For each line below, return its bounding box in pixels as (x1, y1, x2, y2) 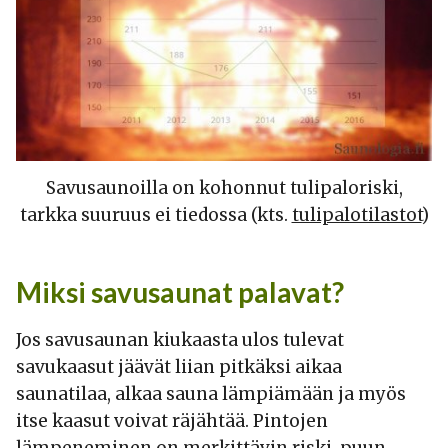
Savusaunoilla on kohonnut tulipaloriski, (45, 177, 403, 200)
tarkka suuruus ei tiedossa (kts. (19, 204, 292, 227)
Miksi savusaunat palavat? (16, 275, 344, 310)
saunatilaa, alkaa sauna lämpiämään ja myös (16, 383, 406, 406)
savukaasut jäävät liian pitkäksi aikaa (16, 356, 342, 379)
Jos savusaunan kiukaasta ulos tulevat (16, 329, 344, 352)
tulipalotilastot (291, 204, 422, 227)
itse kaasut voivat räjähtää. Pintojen (16, 410, 328, 433)
